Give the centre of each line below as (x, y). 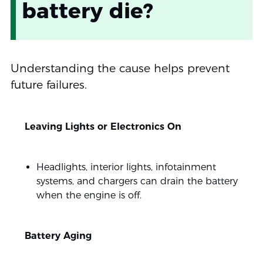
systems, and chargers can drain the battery (137, 181)
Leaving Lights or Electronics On (103, 127)
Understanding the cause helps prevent (120, 68)
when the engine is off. (89, 195)
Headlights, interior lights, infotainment (126, 167)
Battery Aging (58, 236)
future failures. (48, 85)
